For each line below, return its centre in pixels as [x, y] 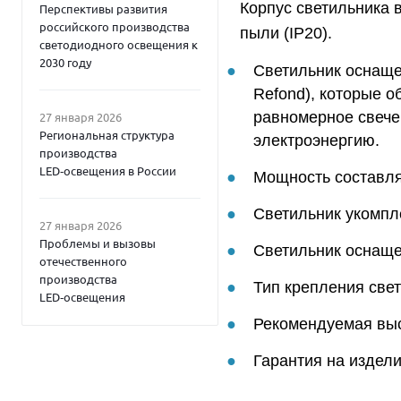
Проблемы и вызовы [98, 243]
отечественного [83, 261]
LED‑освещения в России [108, 171]
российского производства [115, 26]
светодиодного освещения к [119, 44]
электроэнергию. [316, 141]
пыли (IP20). [286, 33]
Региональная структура [107, 135]
